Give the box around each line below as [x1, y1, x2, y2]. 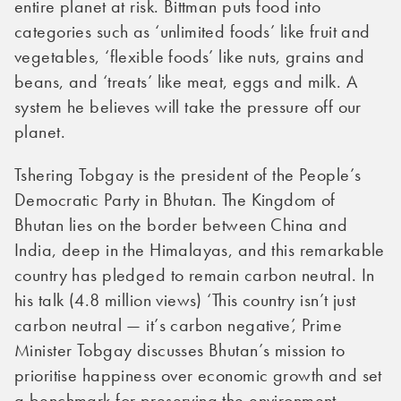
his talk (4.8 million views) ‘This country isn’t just [14, 289, 356, 311]
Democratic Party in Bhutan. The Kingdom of [14, 189, 336, 210]
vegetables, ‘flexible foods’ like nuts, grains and [14, 46, 365, 67]
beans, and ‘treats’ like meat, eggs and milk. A [14, 71, 357, 92]
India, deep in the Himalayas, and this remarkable [14, 239, 385, 260]
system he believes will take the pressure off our [14, 96, 362, 117]
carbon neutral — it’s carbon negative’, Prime [14, 314, 343, 336]
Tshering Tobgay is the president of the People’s [14, 164, 362, 185]
